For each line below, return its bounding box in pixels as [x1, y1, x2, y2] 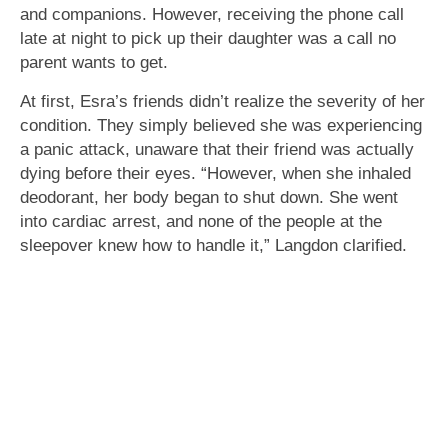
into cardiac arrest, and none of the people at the [20, 210, 382, 231]
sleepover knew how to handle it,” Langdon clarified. [20, 234, 407, 255]
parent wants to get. [20, 51, 168, 72]
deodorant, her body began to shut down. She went [20, 186, 398, 207]
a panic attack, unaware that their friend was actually [20, 138, 414, 159]
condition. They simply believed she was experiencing [20, 114, 422, 135]
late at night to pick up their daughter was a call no [20, 27, 396, 48]
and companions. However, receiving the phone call [20, 3, 404, 24]
